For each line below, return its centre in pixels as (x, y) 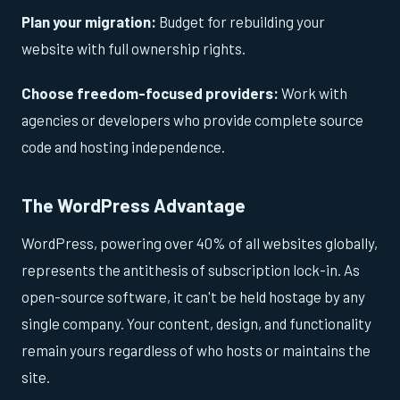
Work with (313, 92)
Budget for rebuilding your (241, 21)
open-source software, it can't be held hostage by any (193, 297)
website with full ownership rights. (133, 48)
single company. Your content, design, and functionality (196, 324)
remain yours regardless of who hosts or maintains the (196, 350)
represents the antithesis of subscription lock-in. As (191, 270)
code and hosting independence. (123, 146)
